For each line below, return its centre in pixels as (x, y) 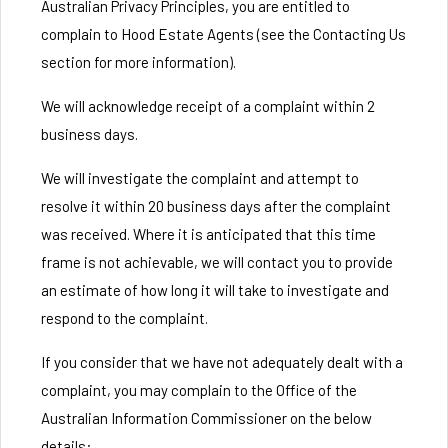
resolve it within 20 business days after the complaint (216, 206)
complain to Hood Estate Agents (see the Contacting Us (223, 34)
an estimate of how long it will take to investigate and (215, 290)
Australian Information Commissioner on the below (206, 418)
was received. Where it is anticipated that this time (208, 234)
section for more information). (138, 62)
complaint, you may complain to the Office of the (199, 390)
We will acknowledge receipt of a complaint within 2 (208, 106)
